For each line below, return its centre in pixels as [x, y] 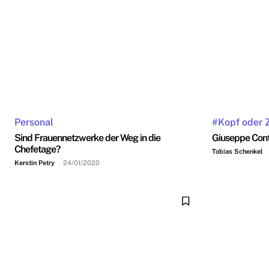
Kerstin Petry [35, 162]
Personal [34, 122]
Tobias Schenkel [237, 151]
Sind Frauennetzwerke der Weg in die [87, 138]
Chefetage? [37, 149]
